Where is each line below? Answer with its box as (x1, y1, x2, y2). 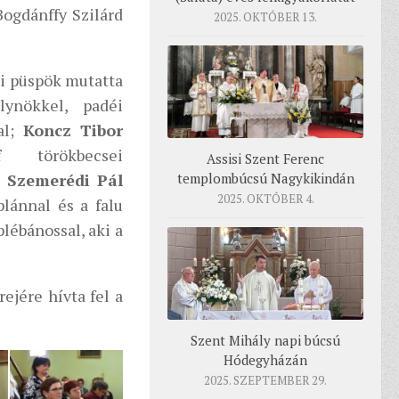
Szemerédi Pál (6, 169, 124, 191)
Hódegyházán (224, 350, 307, 369)
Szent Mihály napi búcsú (191, 330, 340, 349)
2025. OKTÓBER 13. (214, 9, 317, 26)
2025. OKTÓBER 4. (216, 191, 314, 208)
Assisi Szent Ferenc (207, 150, 324, 168)
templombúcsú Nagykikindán (176, 169, 354, 188)
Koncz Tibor (22, 119, 123, 142)
